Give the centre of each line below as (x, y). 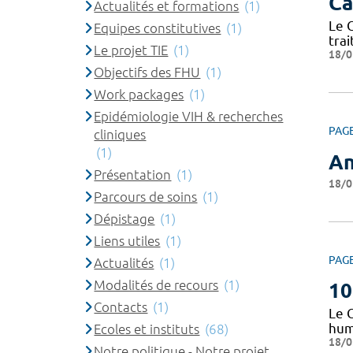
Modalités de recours (156, 285)
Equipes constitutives (158, 28)
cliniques (120, 134)
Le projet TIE (131, 50)
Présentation (133, 175)
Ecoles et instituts (147, 329)
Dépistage (124, 219)
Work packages (139, 94)
